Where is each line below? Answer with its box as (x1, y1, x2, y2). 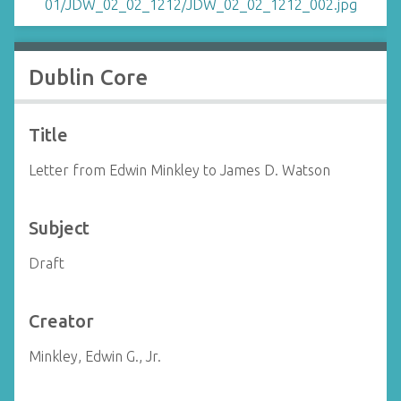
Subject (29, 218, 90, 238)
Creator (29, 311, 94, 331)
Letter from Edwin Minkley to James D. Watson (29, 162, 330, 178)
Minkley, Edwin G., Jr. (29, 348, 161, 364)
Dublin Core (29, 65, 148, 90)
